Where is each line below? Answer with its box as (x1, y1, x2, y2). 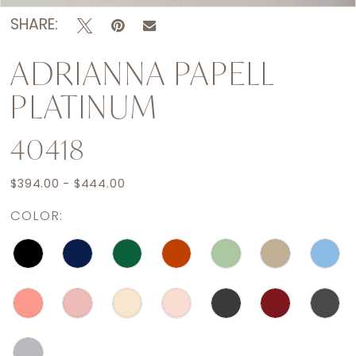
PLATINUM (10, 86, 158, 128)
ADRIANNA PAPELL (10, 52, 275, 95)
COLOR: (10, 209, 63, 223)
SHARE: (10, 17, 59, 33)
